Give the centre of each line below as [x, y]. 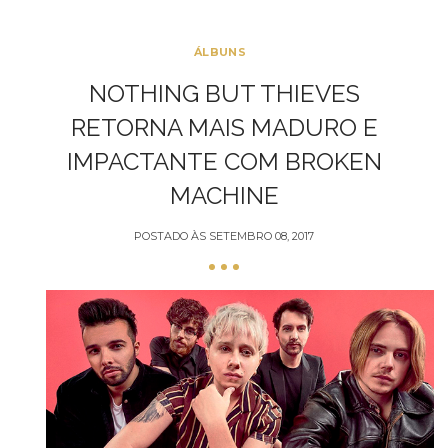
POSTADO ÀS [171, 236]
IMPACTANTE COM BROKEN [224, 161]
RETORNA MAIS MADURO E [224, 127]
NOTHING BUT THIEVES [224, 93]
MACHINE [224, 195]
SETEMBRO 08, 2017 [261, 236]
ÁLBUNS [220, 52]
